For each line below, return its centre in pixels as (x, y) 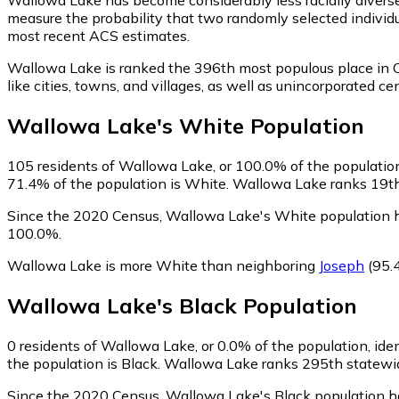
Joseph (342, 265)
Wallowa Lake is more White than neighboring (163, 265)
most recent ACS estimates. (98, 35)
